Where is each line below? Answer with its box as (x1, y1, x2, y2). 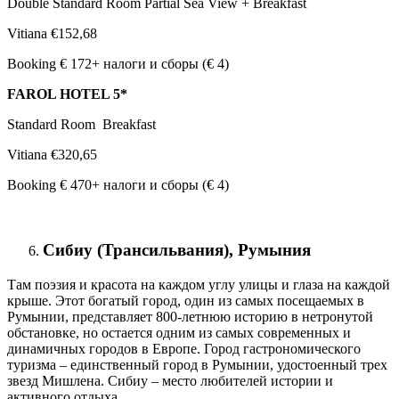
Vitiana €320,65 (7, 147, 97, 163)
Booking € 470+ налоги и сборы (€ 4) (7, 177, 229, 193)
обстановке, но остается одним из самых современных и (7, 324, 351, 340)
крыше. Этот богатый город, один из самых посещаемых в (7, 292, 364, 308)
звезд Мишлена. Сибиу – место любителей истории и (7, 372, 333, 388)
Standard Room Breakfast (7, 117, 156, 133)
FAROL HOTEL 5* (7, 86, 127, 102)
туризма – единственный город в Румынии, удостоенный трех (7, 356, 387, 372)
